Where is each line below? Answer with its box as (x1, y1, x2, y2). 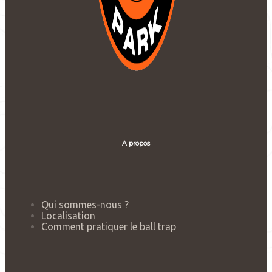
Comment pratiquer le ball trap (41, 220, 176, 232)
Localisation (41, 209, 95, 221)
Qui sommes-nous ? (41, 199, 129, 210)
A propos (122, 139, 150, 148)
